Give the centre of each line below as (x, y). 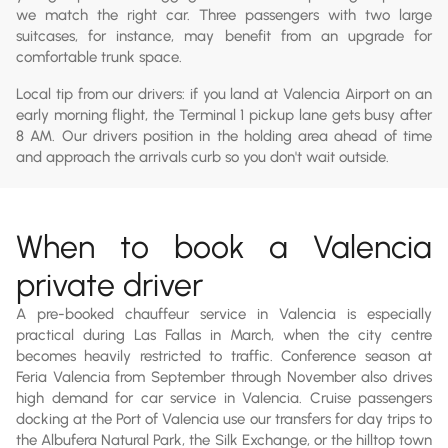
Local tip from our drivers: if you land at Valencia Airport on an (224, 93)
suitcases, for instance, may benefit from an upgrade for (224, 35)
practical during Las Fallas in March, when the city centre (224, 334)
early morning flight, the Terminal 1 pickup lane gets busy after (224, 114)
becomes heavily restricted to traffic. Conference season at (224, 355)
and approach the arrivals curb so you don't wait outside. (202, 156)
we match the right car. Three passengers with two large (224, 14)
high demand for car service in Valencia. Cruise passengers (224, 397)
